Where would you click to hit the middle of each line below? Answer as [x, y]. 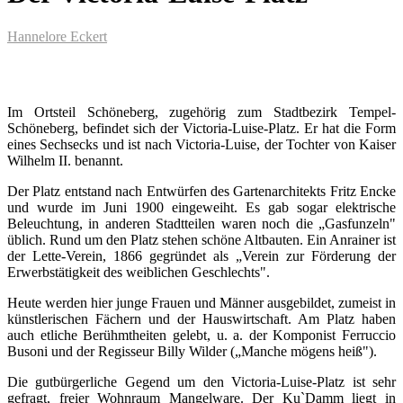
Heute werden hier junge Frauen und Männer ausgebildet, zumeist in [201, 303]
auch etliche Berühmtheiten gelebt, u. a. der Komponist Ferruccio [201, 335]
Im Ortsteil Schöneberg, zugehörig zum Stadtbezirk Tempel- [201, 112]
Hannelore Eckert [57, 36]
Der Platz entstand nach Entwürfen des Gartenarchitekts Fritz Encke [201, 191]
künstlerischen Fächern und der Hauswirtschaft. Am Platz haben [201, 319]
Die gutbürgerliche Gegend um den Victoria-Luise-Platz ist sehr [201, 382]
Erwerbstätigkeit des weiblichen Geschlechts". [139, 272]
